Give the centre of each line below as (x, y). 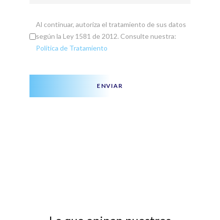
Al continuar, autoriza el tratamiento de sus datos (111, 25)
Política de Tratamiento (72, 48)
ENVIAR (110, 86)
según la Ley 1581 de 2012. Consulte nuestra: (106, 36)
